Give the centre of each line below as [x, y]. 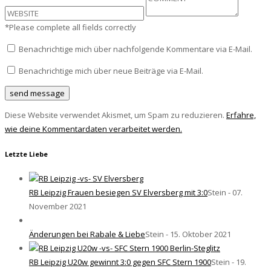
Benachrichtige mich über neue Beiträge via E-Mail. [111, 70]
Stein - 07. [225, 193]
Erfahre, [241, 115]
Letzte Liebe [26, 154]
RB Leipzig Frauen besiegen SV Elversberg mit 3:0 [118, 193]
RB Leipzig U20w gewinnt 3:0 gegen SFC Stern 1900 [120, 262]
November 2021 [58, 207]
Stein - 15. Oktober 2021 [188, 234]
